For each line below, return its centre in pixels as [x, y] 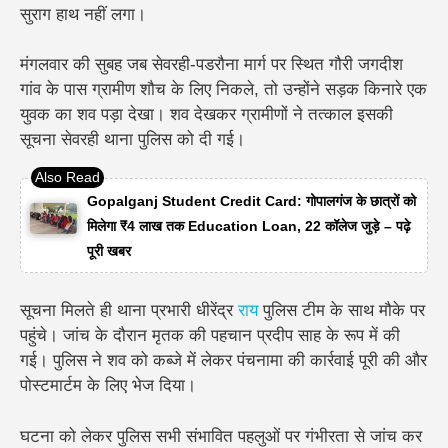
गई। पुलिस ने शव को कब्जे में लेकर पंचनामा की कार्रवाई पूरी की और [223, 361]
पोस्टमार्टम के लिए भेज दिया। [108, 386]
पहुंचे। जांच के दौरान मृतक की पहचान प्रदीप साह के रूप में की [210, 336]
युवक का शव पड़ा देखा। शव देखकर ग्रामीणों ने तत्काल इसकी [206, 115]
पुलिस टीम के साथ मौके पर [341, 311]
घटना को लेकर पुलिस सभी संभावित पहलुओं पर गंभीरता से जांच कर [221, 436]
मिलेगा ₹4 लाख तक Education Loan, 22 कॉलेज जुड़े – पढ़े [248, 225]
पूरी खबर [108, 250]
